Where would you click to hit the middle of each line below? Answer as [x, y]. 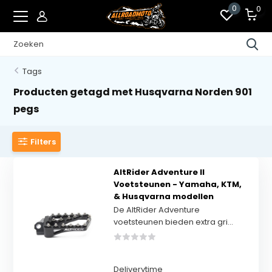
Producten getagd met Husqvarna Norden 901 [133, 92]
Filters [43, 141]
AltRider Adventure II [159, 172]
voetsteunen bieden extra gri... [173, 222]
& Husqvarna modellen [163, 196]
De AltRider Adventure [156, 210]
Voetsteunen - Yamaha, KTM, [177, 184]
